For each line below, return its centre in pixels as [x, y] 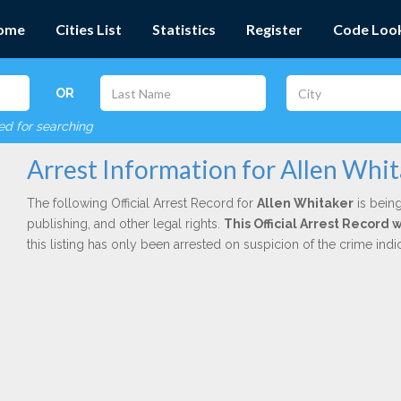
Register [274, 29]
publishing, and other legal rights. [125, 224]
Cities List [89, 29]
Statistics [184, 29]
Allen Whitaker [305, 203]
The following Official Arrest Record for [141, 203]
